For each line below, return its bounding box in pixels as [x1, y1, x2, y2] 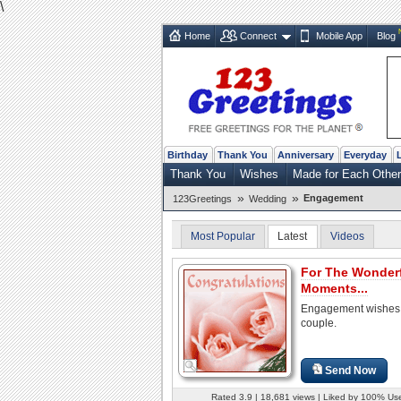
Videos [329, 229, 364, 243]
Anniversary [277, 149, 334, 160]
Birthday [167, 149, 208, 160]
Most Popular [191, 229, 255, 243]
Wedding [249, 192, 286, 204]
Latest [277, 229, 308, 243]
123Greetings [173, 192, 232, 204]
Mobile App [315, 30, 363, 41]
